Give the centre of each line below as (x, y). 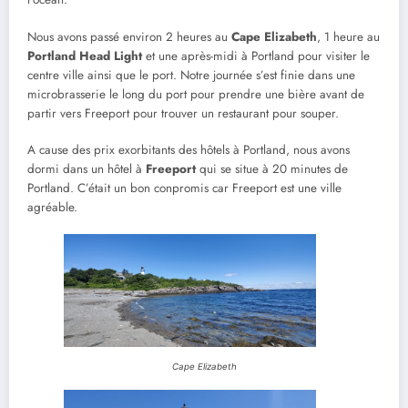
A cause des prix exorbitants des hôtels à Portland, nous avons (189, 149)
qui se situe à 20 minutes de (272, 168)
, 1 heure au (348, 36)
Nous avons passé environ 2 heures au (129, 36)
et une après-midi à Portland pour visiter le (256, 56)
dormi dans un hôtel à (87, 168)
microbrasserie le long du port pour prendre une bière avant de (196, 94)
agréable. (52, 207)
